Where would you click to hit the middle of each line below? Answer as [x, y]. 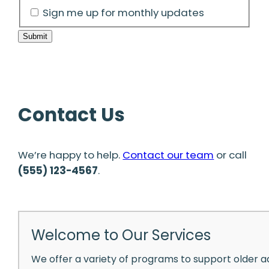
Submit [35, 37]
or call [231, 155]
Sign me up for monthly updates [123, 12]
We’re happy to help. [71, 155]
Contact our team [168, 155]
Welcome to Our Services [121, 235]
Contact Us [72, 114]
